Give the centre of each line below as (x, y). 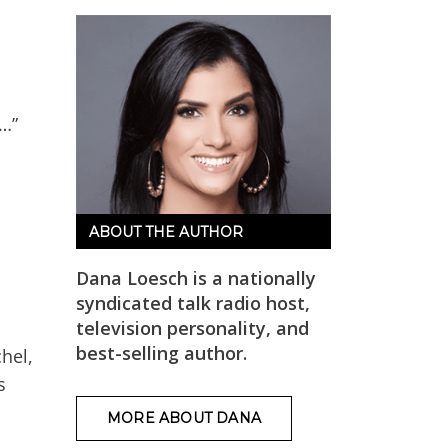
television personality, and (192, 327)
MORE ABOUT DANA (184, 417)
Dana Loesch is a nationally (196, 277)
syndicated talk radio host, (193, 302)
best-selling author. (161, 352)
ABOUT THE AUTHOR (166, 231)
